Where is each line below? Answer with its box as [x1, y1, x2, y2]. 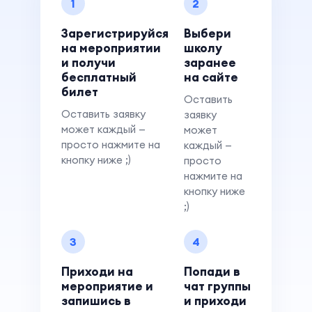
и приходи [184, 293, 247, 309]
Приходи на [61, 264, 133, 279]
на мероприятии [61, 40, 161, 56]
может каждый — [61, 123, 146, 136]
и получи [61, 55, 116, 70]
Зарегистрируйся [61, 26, 169, 41]
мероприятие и [61, 279, 153, 294]
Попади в [184, 264, 240, 279]
